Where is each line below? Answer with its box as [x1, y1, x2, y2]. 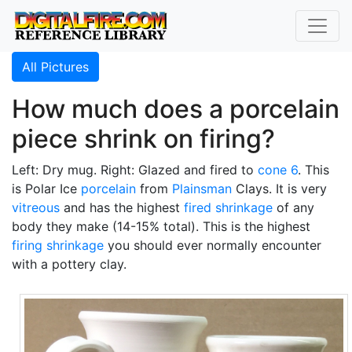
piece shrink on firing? [12, 123, 275, 154]
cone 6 [258, 162, 298, 178]
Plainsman [172, 181, 232, 196]
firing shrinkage [12, 237, 104, 253]
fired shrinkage [184, 200, 273, 215]
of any [273, 200, 314, 215]
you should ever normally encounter [104, 237, 321, 253]
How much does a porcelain [12, 93, 339, 124]
